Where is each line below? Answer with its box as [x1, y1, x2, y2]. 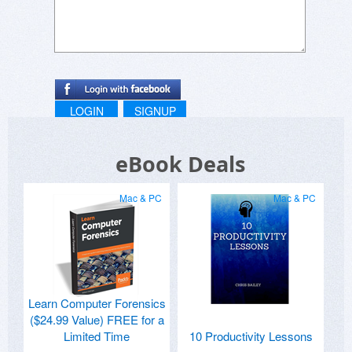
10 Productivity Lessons [189, 328, 313, 345]
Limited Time [64, 328, 130, 345]
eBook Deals [115, 149, 245, 179]
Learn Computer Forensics [27, 295, 166, 312]
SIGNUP [134, 103, 176, 119]
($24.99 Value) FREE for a [29, 311, 164, 328]
